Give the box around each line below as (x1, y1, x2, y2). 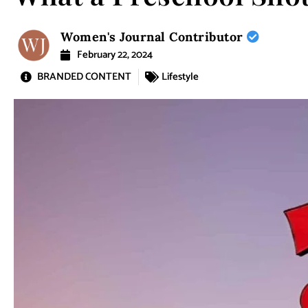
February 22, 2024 (77, 46, 153, 64)
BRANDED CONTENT (37, 68, 131, 86)
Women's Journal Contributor (60, 29, 247, 45)
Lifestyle (162, 68, 199, 86)
